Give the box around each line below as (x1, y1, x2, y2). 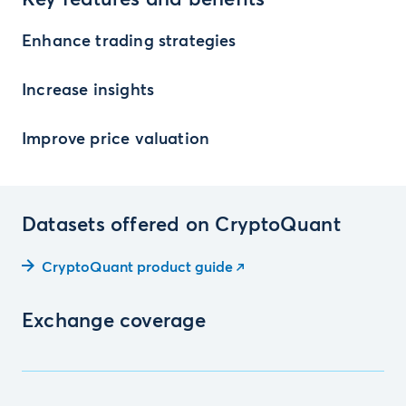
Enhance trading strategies (22, 34, 237, 50)
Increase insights (22, 82, 155, 99)
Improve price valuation (22, 131, 210, 148)
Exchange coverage (22, 312, 206, 332)
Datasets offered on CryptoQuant (22, 216, 341, 236)
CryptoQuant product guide (42, 260, 233, 275)
